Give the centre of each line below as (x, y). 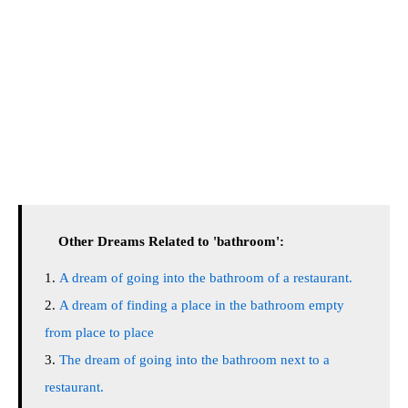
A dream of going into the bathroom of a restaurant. (206, 278)
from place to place (99, 332)
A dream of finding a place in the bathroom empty (202, 305)
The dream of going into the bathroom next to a (194, 360)
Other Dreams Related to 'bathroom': (171, 241)
